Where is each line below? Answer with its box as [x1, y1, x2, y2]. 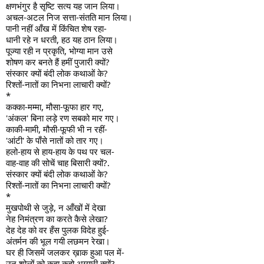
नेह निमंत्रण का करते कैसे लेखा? [6, 213, 108, 225]
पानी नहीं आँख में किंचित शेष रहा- [6, 22, 107, 35]
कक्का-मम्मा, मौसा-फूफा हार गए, [6, 101, 104, 113]
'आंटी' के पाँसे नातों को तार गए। [6, 134, 104, 147]
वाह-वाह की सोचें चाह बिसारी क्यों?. [6, 157, 110, 169]
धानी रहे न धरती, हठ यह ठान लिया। [6, 34, 118, 46]
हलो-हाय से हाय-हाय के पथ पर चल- [6, 146, 114, 158]
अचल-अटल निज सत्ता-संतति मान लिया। [6, 11, 133, 24]
